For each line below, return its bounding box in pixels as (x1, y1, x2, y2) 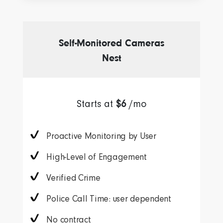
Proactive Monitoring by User (46, 131, 156, 141)
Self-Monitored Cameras (59, 37, 164, 49)
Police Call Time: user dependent (46, 194, 171, 204)
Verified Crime (46, 173, 101, 183)
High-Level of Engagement (46, 152, 147, 162)
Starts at (77, 99, 116, 110)
